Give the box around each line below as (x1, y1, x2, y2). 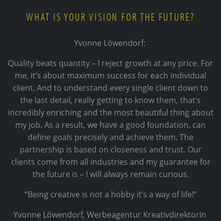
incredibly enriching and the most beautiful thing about (7, 107, 214, 118)
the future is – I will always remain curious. (32, 169, 189, 180)
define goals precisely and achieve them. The (28, 132, 193, 143)
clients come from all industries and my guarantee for (10, 156, 211, 168)
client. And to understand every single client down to (13, 82, 208, 94)
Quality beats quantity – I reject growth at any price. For (8, 58, 213, 69)
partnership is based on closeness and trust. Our (19, 144, 202, 155)
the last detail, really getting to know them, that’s (20, 95, 201, 106)
